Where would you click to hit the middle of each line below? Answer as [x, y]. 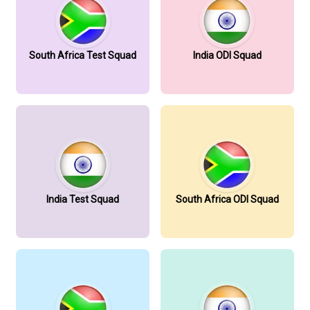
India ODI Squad [227, 55]
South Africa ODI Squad [227, 199]
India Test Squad [83, 199]
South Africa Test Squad [83, 55]
